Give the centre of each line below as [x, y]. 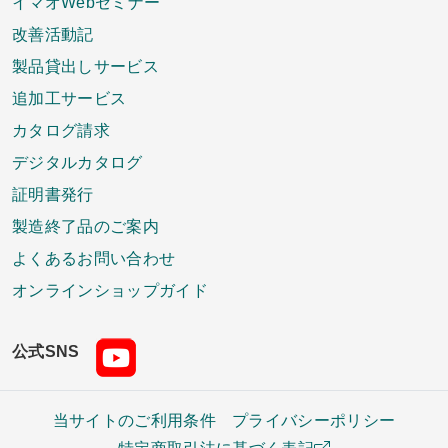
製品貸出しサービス [85, 65]
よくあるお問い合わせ [94, 257]
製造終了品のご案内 [85, 225]
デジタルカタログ [77, 161]
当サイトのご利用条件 [134, 420]
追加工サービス [69, 97]
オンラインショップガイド [110, 289]
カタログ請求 [61, 129]
